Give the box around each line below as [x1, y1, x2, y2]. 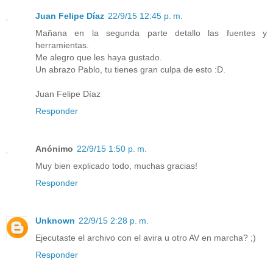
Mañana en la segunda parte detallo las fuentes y [35, 28, 267, 38]
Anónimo [35, 144, 73, 154]
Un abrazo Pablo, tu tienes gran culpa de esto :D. [35, 65, 225, 75]
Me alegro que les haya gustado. [35, 52, 162, 63]
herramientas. [35, 40, 89, 51]
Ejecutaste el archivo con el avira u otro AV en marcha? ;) [35, 233, 256, 243]
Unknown [35, 216, 75, 226]
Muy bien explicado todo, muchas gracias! [35, 161, 197, 171]
